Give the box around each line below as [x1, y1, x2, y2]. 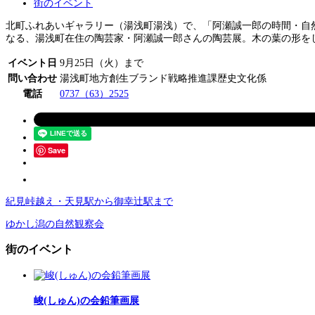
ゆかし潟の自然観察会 [6, 218, 104, 229]
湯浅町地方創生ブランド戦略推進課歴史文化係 [60, 72, 266, 84]
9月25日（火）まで [60, 57, 143, 68]
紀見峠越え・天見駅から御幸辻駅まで [6, 195, 173, 207]
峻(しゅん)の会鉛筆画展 [34, 295, 139, 307]
